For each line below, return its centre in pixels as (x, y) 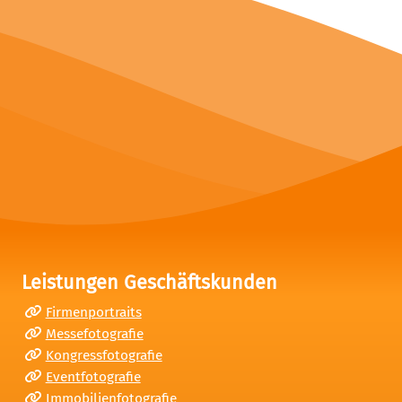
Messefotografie (94, 333)
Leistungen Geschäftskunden (149, 282)
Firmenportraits (93, 312)
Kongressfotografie (104, 355)
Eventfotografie (93, 376)
